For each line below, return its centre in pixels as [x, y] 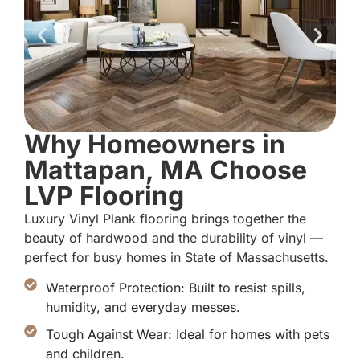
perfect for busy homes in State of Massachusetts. [176, 257]
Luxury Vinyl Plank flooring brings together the [165, 218]
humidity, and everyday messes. [143, 307]
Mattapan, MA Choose [166, 170]
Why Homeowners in [155, 144]
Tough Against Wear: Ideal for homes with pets [188, 335]
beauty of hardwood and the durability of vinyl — [174, 237]
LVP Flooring [104, 195]
